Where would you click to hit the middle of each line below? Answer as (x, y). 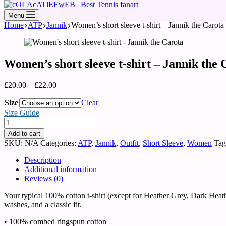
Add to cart (24, 133)
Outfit (129, 143)
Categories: (59, 143)
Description (43, 160)
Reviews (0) (44, 178)
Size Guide (22, 112)
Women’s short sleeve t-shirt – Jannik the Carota (148, 25)
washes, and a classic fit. (43, 204)
